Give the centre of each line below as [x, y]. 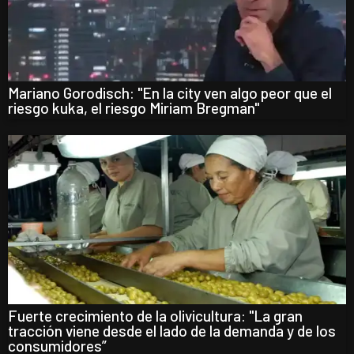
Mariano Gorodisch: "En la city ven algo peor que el [170, 93]
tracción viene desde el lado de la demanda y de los [172, 331]
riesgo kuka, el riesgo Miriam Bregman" [134, 108]
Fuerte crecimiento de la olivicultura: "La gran [155, 316]
